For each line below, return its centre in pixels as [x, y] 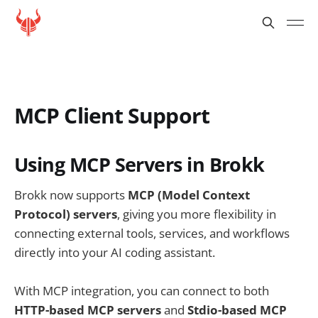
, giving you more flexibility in [197, 214]
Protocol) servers [66, 214]
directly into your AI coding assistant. [115, 252]
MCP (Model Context [189, 194]
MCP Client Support [112, 115]
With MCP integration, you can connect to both [142, 290]
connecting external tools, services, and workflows [152, 233]
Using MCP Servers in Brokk [139, 164]
